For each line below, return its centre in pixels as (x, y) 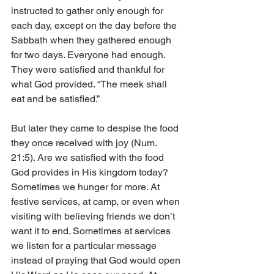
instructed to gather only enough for (88, 11)
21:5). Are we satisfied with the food (89, 158)
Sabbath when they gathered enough (92, 40)
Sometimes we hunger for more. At (87, 187)
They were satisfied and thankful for (89, 70)
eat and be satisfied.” (57, 99)
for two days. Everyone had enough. (89, 55)
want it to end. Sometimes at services (92, 231)
